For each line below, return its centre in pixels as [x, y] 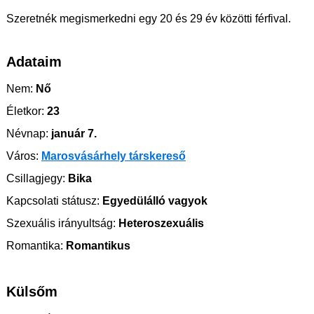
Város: [22, 156]
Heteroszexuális [160, 224]
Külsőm [32, 292]
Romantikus [97, 246]
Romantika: [35, 246]
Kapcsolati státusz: [53, 201]
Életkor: [25, 111]
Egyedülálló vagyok [153, 201]
